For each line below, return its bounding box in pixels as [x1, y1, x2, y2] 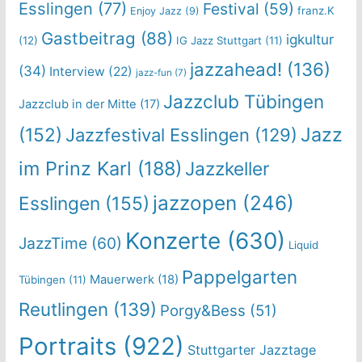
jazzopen [152, 190, 237, 215]
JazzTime [18, 233, 87, 253]
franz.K [297, 3, 335, 17]
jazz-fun [135, 66, 172, 78]
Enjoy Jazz [129, 4, 182, 17]
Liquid [288, 238, 318, 251]
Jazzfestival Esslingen [65, 124, 250, 145]
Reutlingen [18, 297, 108, 320]
